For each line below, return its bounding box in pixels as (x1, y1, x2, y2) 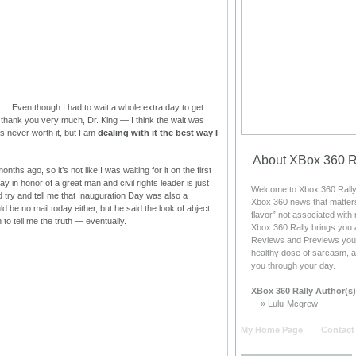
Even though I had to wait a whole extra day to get (12, 103, 203, 112)
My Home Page (241, 325, 303, 335)
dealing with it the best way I (98, 128, 218, 137)
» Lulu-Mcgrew (251, 299, 318, 308)
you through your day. (251, 261, 335, 270)
